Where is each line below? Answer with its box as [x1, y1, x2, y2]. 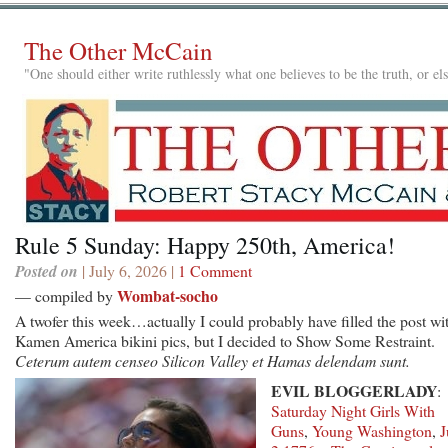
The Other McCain [24, 34, 213, 67]
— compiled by [15, 284, 117, 306]
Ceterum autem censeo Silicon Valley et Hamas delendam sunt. [15, 349, 410, 371]
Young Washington [312, 419, 432, 441]
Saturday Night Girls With [271, 399, 435, 421]
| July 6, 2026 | [78, 259, 178, 281]
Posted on [15, 259, 78, 282]
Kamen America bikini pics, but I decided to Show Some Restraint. [15, 329, 435, 351]
